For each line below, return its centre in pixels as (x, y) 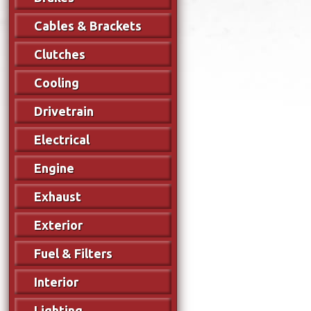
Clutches (60, 54)
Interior (57, 281)
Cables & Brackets (88, 25)
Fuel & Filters (74, 253)
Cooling (57, 82)
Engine (54, 168)
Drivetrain (64, 111)
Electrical (62, 139)
